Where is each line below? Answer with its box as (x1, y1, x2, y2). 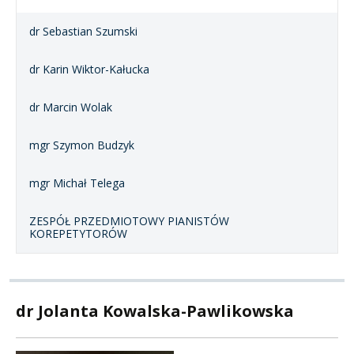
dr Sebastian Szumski (29, 24, 137, 40)
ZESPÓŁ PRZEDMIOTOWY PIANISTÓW (29, 213, 229, 229)
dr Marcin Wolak (29, 100, 112, 115)
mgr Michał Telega (29, 175, 125, 191)
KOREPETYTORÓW (29, 226, 127, 242)
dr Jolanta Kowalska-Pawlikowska (16, 300, 294, 322)
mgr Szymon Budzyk (29, 137, 134, 153)
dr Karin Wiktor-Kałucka (29, 62, 149, 77)
